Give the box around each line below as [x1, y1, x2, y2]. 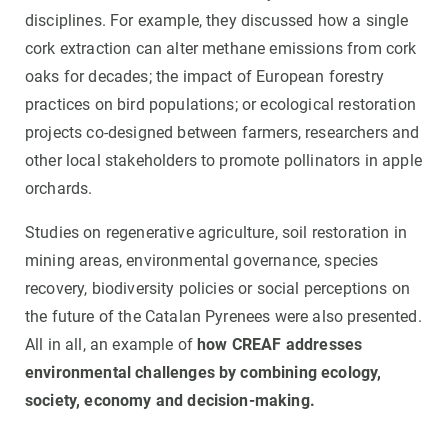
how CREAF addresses [197, 335, 363, 355]
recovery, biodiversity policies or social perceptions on [25, 279, 410, 299]
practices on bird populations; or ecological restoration [25, 95, 416, 115]
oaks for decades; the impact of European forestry [25, 67, 384, 87]
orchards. [25, 179, 93, 199]
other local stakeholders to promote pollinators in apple [25, 151, 422, 171]
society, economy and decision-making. [25, 391, 315, 411]
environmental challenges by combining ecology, [25, 363, 382, 383]
